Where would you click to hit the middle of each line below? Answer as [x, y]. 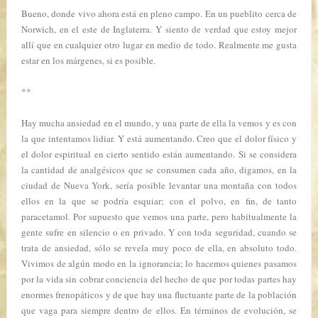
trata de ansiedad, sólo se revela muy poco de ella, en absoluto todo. [159, 248]
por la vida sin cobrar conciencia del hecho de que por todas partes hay [159, 279]
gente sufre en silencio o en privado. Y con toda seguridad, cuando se [159, 232]
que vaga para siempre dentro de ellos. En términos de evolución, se [159, 310]
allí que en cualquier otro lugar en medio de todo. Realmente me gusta [159, 45]
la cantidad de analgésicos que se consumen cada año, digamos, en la [159, 170]
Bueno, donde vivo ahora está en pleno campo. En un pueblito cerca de [159, 13]
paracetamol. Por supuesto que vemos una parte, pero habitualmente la [159, 216]
